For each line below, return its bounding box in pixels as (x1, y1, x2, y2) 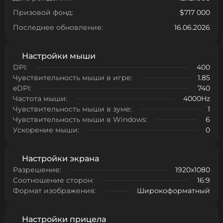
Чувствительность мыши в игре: (13, 73, 133, 82)
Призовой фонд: (13, 8, 74, 17)
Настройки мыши (21, 51, 96, 61)
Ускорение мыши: (13, 125, 80, 134)
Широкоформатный (136, 186, 210, 195)
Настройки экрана (21, 154, 99, 163)
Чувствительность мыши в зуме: (13, 105, 132, 113)
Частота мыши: (13, 94, 68, 103)
